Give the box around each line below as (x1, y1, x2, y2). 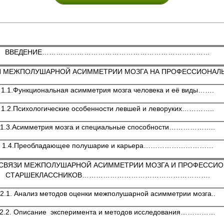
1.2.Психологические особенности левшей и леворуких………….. (1, 104, 214, 112)
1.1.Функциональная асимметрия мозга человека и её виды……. (1, 86, 214, 94)
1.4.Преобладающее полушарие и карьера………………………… (1, 141, 213, 149)
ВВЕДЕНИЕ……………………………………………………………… (5, 48, 210, 56)
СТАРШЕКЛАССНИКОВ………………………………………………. (5, 171, 210, 179)
